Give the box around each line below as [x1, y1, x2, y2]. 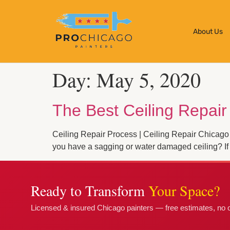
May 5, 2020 [97, 66, 201, 93]
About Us [193, 27, 223, 36]
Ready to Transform [31, 180, 148, 200]
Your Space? [148, 180, 220, 200]
